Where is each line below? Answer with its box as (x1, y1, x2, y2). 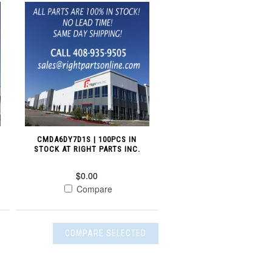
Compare (73, 183, 112, 195)
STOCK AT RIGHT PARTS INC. (33, 144, 140, 154)
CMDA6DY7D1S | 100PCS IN (37, 135, 137, 144)
